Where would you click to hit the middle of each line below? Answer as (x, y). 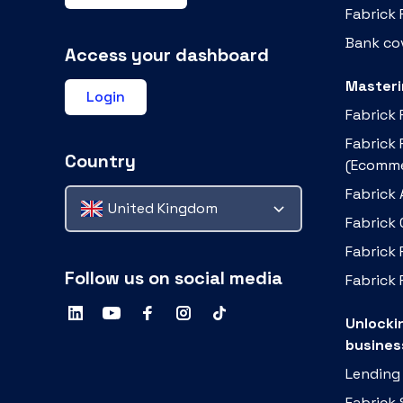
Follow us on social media (174, 278)
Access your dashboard (167, 55)
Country (100, 161)
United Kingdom (163, 208)
